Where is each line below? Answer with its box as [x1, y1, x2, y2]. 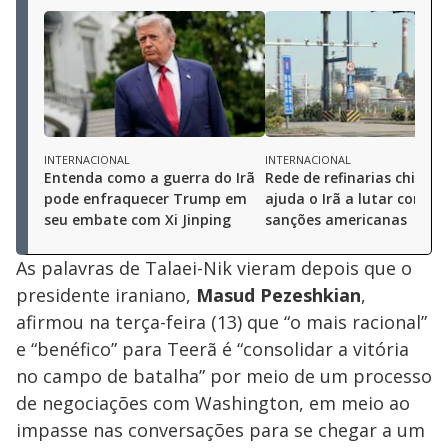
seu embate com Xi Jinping [44, 209, 231, 229]
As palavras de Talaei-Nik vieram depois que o [16, 255, 412, 280]
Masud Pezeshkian [196, 282, 361, 307]
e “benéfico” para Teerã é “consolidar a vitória [16, 336, 409, 361]
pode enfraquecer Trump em [44, 188, 247, 208]
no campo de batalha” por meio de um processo [16, 363, 432, 388]
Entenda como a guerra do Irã [44, 167, 255, 187]
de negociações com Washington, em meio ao [16, 390, 410, 415]
